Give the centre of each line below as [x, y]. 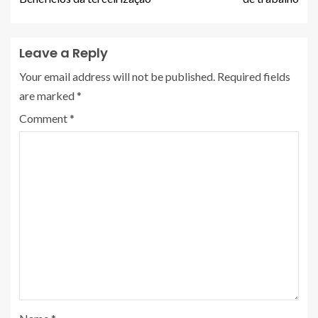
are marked [48, 95]
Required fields [254, 76]
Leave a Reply [64, 53]
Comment [44, 118]
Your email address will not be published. [117, 76]
